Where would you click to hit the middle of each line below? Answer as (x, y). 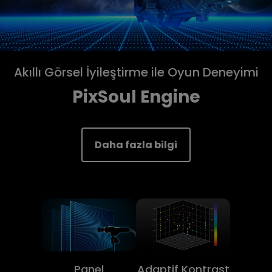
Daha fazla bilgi (136, 145)
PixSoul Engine (136, 97)
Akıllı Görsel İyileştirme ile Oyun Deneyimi (136, 73)
